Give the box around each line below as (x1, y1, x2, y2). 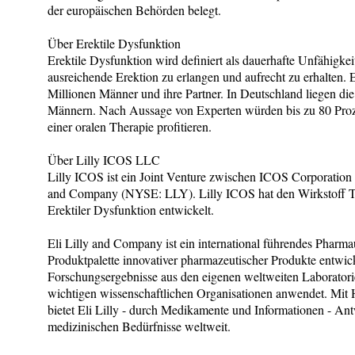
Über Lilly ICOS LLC (48, 151, 160, 168)
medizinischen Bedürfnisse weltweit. (48, 317, 231, 334)
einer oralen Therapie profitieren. (48, 117, 212, 135)
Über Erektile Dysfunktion (48, 34, 181, 52)
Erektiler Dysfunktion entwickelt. (48, 200, 214, 218)
